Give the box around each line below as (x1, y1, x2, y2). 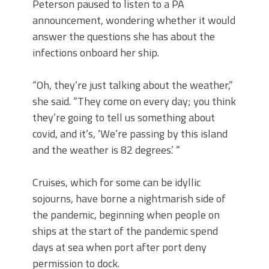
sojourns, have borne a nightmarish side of (32, 190, 226, 207)
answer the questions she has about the (32, 28, 215, 44)
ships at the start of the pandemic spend (32, 223, 218, 239)
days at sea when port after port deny (32, 239, 207, 255)
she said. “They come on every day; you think (32, 93, 236, 109)
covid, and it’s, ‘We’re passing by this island (32, 125, 228, 142)
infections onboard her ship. (32, 44, 159, 61)
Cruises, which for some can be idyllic (32, 174, 201, 190)
